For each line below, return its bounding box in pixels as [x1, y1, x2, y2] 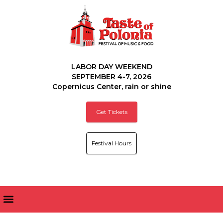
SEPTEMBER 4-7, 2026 [72, 72, 151, 81]
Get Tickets [96, 108, 127, 115]
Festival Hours [92, 139, 131, 147]
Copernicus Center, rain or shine [52, 82, 171, 91]
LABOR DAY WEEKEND [71, 62, 152, 71]
